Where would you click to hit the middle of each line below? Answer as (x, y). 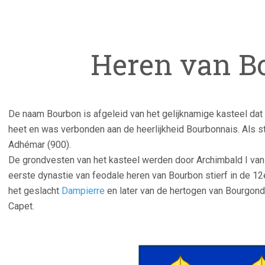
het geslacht (35, 191)
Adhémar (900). (40, 145)
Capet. (21, 206)
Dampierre (83, 191)
